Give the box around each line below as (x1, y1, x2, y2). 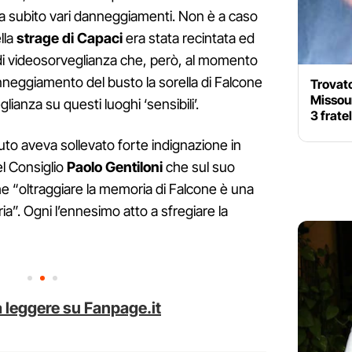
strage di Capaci (16, 30, 123, 47)
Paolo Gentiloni (67, 159, 163, 176)
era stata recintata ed (123, 30, 255, 47)
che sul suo (163, 159, 235, 176)
